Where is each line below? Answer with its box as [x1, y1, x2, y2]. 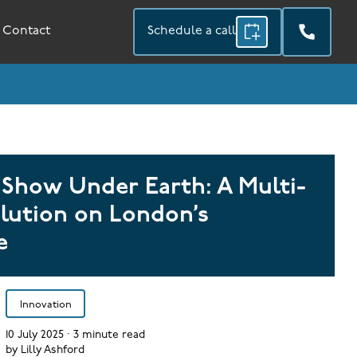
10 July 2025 [5, 329, 64, 340]
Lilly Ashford [20, 344, 84, 355]
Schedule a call [147, 25, 237, 38]
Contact [2, 25, 51, 38]
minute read [78, 329, 145, 340]
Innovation [19, 300, 72, 311]
